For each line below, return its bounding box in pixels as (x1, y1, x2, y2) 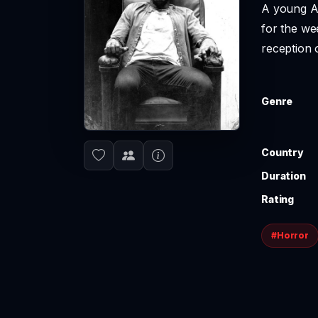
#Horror (271, 230, 309, 241)
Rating (261, 193, 295, 205)
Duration (261, 170, 306, 182)
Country (261, 146, 304, 158)
